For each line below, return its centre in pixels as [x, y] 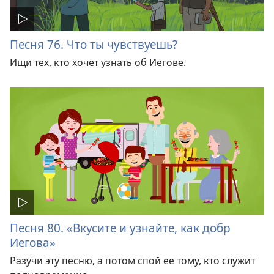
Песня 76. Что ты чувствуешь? [94, 44]
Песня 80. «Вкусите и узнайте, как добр [120, 228]
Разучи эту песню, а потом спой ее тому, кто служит [132, 260]
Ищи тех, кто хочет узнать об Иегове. [98, 62]
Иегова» [33, 242]
